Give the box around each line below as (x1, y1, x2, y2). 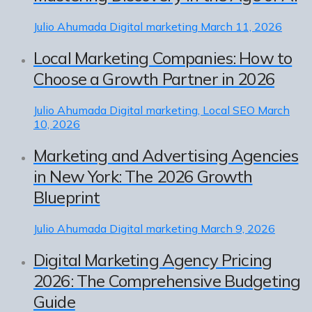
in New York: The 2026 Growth (33, 165, 253, 187)
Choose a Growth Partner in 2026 (33, 68, 274, 90)
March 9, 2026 (201, 221, 275, 235)
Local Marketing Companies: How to (33, 47, 292, 69)
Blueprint (33, 186, 100, 208)
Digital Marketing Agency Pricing (33, 249, 272, 270)
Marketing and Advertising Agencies (33, 144, 299, 166)
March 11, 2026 (201, 19, 282, 34)
